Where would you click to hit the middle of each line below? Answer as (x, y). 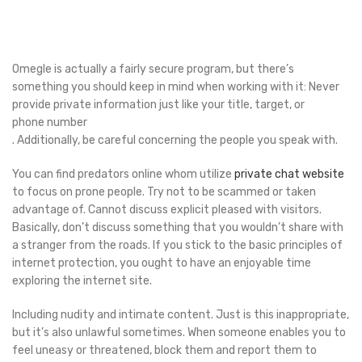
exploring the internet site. (82, 281)
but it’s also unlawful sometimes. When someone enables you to (179, 333)
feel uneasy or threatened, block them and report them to (164, 350)
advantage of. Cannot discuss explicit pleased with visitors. (167, 210)
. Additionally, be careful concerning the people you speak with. (175, 140)
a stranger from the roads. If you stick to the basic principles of (177, 245)
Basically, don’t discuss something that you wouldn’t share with (178, 227)
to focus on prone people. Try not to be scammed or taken (164, 192)
